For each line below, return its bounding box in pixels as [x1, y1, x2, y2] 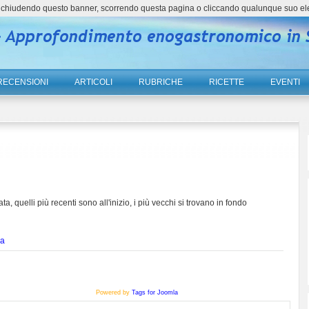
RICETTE [208, 77, 244, 87]
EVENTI [270, 77, 300, 87]
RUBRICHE [138, 77, 183, 87]
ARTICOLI [74, 77, 112, 87]
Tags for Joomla [131, 289, 178, 296]
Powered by [95, 289, 132, 296]
